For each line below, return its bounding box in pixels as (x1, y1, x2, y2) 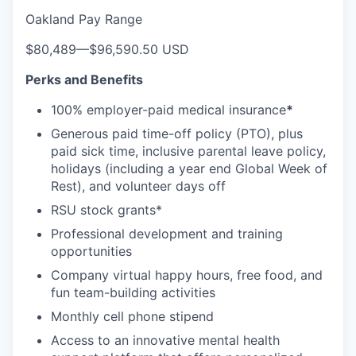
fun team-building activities (51, 284, 215, 300)
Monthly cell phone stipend (51, 308, 214, 324)
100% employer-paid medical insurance (51, 102, 286, 118)
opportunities (51, 243, 132, 259)
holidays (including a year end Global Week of (51, 161, 327, 176)
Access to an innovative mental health (51, 332, 280, 348)
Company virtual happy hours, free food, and (51, 267, 323, 283)
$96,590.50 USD (89, 41, 189, 57)
